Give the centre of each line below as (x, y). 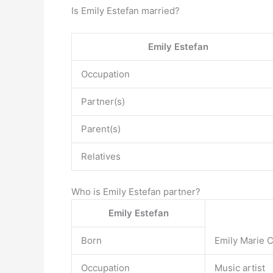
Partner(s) (103, 101)
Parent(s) (101, 129)
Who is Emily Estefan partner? (136, 191)
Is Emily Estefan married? (126, 11)
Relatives (101, 156)
